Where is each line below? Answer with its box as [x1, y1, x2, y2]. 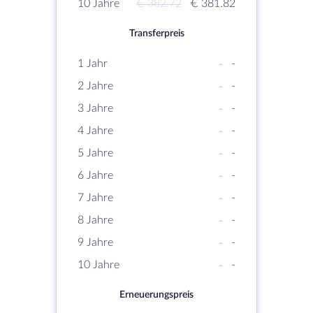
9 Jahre [78, 237, 113, 248]
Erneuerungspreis [119, 290, 194, 300]
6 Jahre [78, 170, 113, 181]
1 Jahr [78, 58, 108, 69]
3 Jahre [78, 103, 113, 114]
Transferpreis [129, 29, 184, 38]
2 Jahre [78, 80, 113, 92]
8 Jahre [78, 214, 113, 226]
